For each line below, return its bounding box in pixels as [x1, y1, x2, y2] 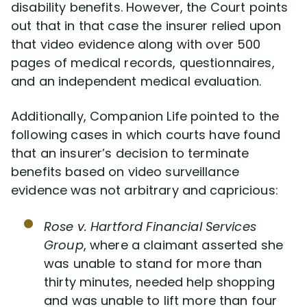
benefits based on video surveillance [11, 163, 240, 180]
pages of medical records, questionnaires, [11, 54, 275, 71]
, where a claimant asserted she [83, 236, 284, 254]
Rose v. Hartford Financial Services [44, 218, 256, 235]
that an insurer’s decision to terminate [11, 145, 249, 162]
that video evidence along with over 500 [11, 36, 261, 53]
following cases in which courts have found [11, 126, 280, 143]
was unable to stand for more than [44, 255, 262, 272]
